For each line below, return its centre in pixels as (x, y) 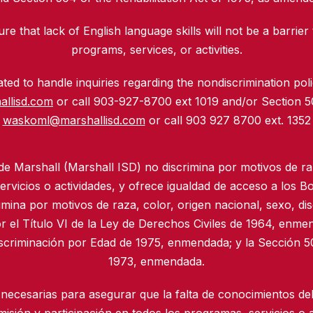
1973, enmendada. (156, 262)
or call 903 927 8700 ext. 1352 (228, 121)
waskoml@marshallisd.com (74, 121)
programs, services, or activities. (156, 50)
